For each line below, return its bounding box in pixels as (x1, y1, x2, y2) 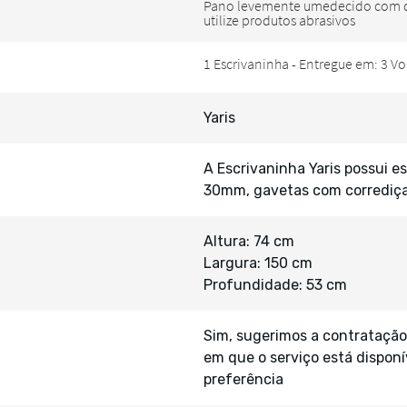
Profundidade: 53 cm (203, 276, 347, 293)
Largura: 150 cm (203, 254, 313, 272)
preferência (203, 371, 283, 388)
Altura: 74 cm (203, 233, 294, 250)
